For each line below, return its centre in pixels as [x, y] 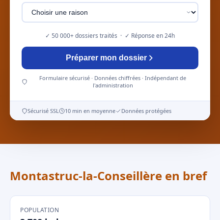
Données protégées [146, 111]
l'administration [113, 85]
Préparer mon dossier [106, 58]
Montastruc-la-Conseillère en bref [108, 176]
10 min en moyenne [90, 111]
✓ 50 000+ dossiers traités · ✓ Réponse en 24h [110, 36]
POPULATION [40, 210]
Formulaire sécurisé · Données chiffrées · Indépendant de [113, 78]
